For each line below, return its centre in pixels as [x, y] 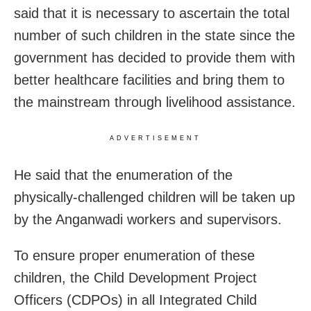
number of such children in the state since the [154, 35]
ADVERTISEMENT [155, 138]
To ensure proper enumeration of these [134, 255]
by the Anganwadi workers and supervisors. [148, 219]
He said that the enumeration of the [123, 175]
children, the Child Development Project [135, 277]
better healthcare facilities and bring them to [149, 79]
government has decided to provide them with [154, 57]
